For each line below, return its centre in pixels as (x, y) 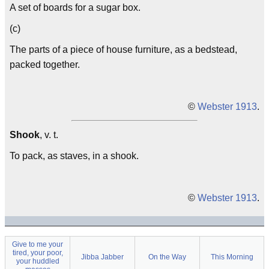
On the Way (167, 257)
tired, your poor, (38, 253)
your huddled (38, 261)
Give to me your (38, 244)
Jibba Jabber (102, 257)
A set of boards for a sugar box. (75, 8)
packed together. (45, 65)
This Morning (232, 257)
